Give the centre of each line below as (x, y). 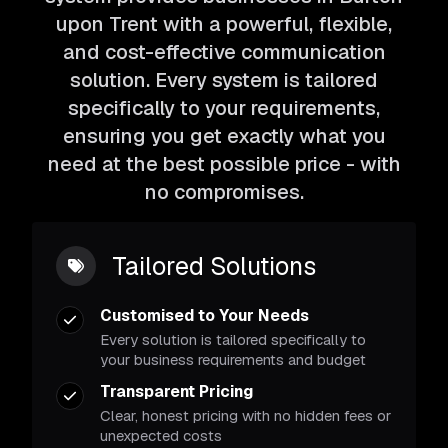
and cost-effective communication (224, 52)
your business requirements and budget (233, 359)
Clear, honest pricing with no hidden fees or (245, 415)
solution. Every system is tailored (224, 80)
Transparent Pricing (176, 391)
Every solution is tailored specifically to (233, 339)
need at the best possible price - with (224, 164)
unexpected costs (161, 435)
